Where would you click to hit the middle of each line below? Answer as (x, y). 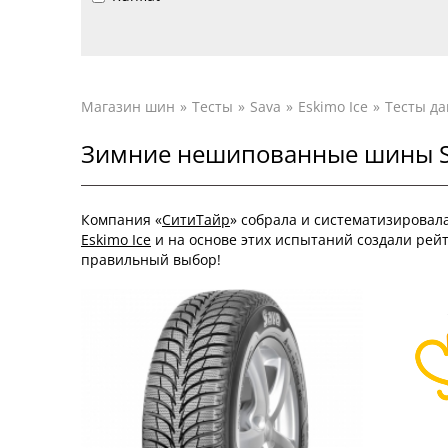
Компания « (121, 219)
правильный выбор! (151, 259)
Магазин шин (128, 106)
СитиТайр (196, 219)
